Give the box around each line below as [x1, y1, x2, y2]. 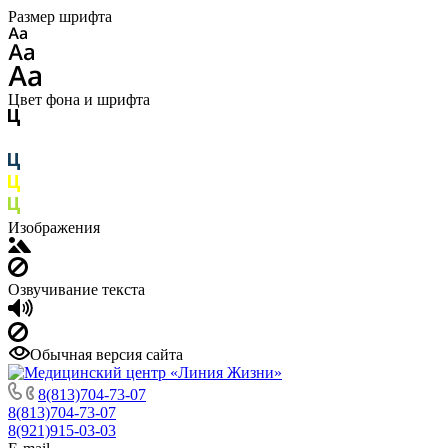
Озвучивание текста [8, 281, 145, 298]
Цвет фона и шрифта [8, 91, 150, 108]
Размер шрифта [8, 8, 112, 25]
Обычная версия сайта [30, 346, 183, 363]
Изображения [8, 219, 100, 236]
